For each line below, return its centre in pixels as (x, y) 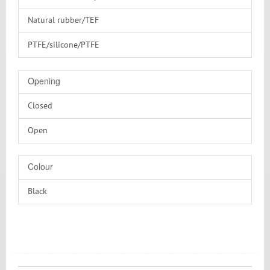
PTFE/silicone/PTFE (64, 45)
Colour (40, 166)
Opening (44, 81)
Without (43, 95)
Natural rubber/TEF (63, 20)
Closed (40, 106)
